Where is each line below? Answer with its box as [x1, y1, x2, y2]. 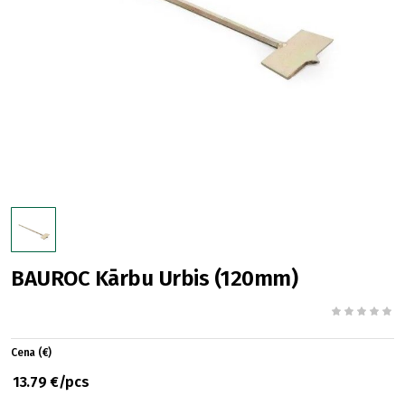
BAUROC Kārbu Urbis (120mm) [11, 266, 298, 291]
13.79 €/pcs [13, 373, 89, 391]
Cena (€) [11, 346, 52, 359]
